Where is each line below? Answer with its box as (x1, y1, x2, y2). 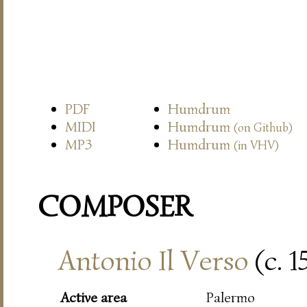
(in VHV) (234, 138, 279, 153)
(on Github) (234, 120, 293, 135)
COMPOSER (38, 188, 192, 226)
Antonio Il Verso (58, 242, 249, 278)
